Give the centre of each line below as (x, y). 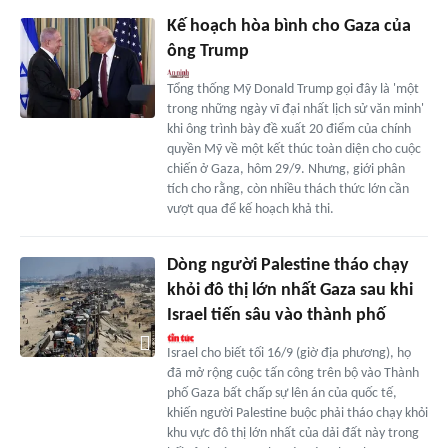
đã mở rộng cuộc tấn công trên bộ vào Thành (292, 373)
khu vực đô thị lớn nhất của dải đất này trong (292, 433)
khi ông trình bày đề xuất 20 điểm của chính (288, 129)
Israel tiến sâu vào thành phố (276, 315)
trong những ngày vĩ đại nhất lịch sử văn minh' (295, 109)
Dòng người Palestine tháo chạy (287, 265)
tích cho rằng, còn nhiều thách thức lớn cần (287, 189)
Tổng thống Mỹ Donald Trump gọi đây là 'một (292, 89)
